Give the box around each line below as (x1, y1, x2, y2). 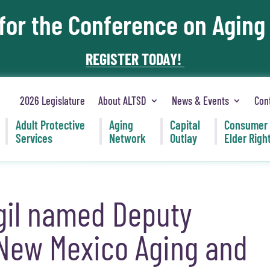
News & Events (172, 93, 230, 107)
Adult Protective (15, 118, 85, 133)
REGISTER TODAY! (86, 49, 184, 68)
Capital (170, 118, 201, 133)
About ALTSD (98, 93, 147, 107)
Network (108, 131, 146, 146)
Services (15, 131, 52, 146)
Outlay (170, 131, 198, 146)
